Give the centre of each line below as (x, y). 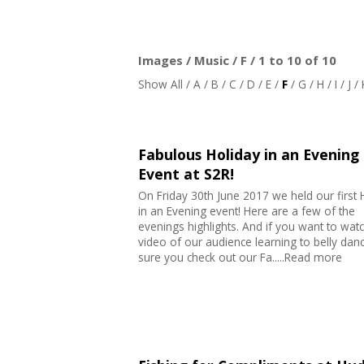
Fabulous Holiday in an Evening (248, 155)
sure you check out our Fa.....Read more (240, 258)
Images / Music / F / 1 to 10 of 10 (237, 61)
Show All (160, 84)
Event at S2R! (186, 174)
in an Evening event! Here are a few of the (246, 211)
